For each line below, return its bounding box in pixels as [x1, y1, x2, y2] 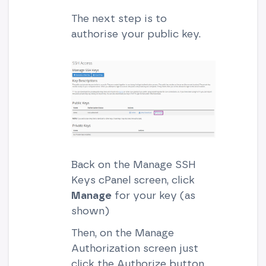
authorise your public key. [71, 27, 201, 40]
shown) [71, 204, 109, 217]
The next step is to [71, 12, 167, 25]
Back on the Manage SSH [71, 157, 196, 170]
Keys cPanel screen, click [71, 173, 195, 186]
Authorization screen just [71, 241, 198, 254]
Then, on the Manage [71, 226, 174, 239]
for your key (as [111, 188, 195, 201]
